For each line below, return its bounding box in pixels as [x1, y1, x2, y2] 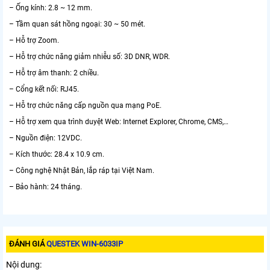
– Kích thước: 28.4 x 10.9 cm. [9, 150, 104, 159]
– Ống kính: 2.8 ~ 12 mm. [9, 4, 92, 13]
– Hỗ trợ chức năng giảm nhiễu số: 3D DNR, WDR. [9, 52, 170, 61]
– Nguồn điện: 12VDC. [9, 134, 82, 143]
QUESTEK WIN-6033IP [46, 239, 123, 249]
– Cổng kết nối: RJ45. [9, 85, 79, 94]
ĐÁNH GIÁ [9, 239, 46, 249]
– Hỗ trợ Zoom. [9, 36, 59, 45]
